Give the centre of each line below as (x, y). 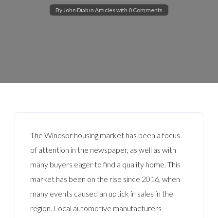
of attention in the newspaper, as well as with (103, 149)
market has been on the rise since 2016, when (105, 179)
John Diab (76, 10)
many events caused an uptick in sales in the (102, 193)
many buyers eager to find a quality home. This (106, 164)
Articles (105, 10)
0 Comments (145, 10)
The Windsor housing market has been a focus (105, 135)
